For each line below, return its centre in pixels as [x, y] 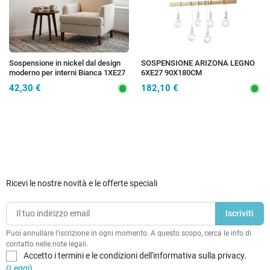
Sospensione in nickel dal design [65, 63]
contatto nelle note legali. [47, 243]
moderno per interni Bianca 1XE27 [67, 72]
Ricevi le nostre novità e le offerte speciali [82, 183]
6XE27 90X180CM [171, 72]
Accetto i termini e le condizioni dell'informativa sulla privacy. [135, 255]
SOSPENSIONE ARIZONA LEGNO [198, 63]
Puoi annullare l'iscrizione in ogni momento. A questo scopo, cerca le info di [129, 233]
